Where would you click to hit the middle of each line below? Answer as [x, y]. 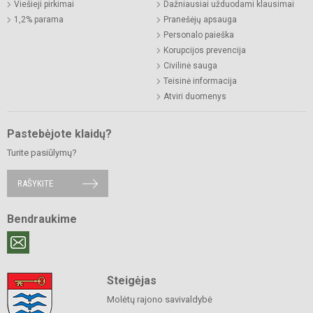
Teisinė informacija [200, 81]
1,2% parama [39, 20]
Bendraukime [42, 219]
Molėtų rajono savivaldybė [159, 300]
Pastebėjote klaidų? [59, 134]
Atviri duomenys [195, 97]
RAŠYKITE [35, 184]
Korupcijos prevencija [205, 51]
